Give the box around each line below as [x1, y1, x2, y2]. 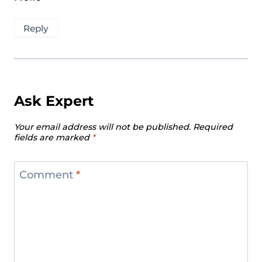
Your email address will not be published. [14, 122, 191, 133]
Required [193, 122, 233, 133]
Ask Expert [14, 92, 94, 110]
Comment [19, 168, 76, 182]
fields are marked [14, 132, 92, 143]
